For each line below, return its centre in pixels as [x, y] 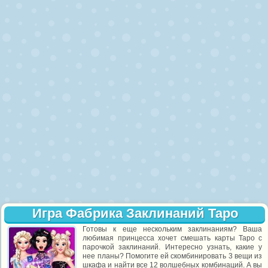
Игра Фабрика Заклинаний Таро [135, 213]
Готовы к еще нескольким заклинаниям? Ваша [173, 229]
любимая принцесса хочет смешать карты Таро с [173, 238]
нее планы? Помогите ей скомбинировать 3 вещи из [173, 256]
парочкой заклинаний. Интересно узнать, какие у [173, 247]
